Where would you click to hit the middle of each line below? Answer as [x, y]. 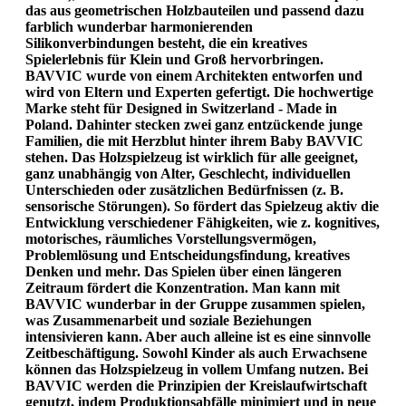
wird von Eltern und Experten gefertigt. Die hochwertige [199, 92]
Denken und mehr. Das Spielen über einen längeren [184, 271]
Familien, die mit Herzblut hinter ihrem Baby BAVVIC [194, 140]
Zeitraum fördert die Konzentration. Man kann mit [183, 287]
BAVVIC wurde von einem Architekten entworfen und [194, 75]
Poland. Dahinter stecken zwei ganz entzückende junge [194, 124]
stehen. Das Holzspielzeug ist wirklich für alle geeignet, [192, 157]
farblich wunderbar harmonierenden [139, 26]
